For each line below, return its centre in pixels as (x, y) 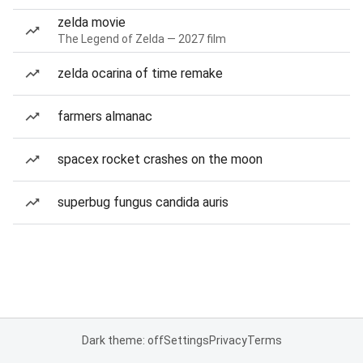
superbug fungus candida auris (143, 202)
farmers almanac (105, 116)
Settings (186, 340)
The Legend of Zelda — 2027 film (142, 39)
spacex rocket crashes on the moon (160, 159)
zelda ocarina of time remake (140, 73)
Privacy (228, 340)
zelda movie (92, 22)
